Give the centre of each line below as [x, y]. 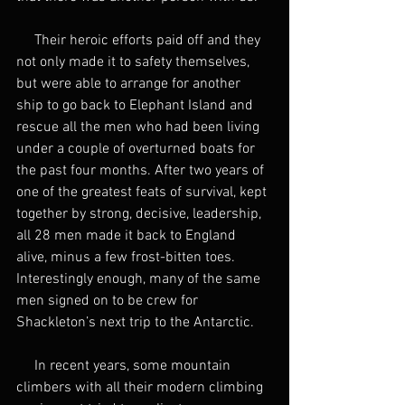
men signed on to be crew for [109, 301]
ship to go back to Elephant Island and [137, 106]
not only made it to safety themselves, [135, 63]
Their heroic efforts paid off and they [140, 41]
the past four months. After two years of [142, 171]
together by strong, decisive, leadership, [141, 215]
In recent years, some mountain [125, 367]
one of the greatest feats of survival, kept [143, 193]
